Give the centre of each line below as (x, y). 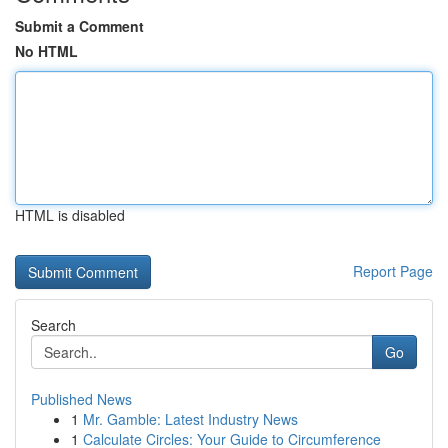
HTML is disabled (70, 215)
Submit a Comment (79, 26)
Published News (81, 399)
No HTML (46, 51)
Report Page (393, 271)
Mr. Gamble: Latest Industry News (190, 419)
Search (53, 325)
